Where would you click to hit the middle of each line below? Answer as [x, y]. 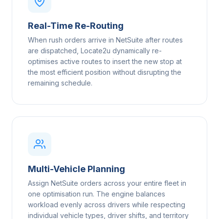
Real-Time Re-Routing [76, 26]
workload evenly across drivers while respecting [107, 205]
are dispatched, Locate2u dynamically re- [95, 51]
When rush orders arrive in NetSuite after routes [105, 40]
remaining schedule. [60, 83]
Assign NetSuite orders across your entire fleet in [107, 183]
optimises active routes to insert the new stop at [105, 61]
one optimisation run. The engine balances [97, 194]
